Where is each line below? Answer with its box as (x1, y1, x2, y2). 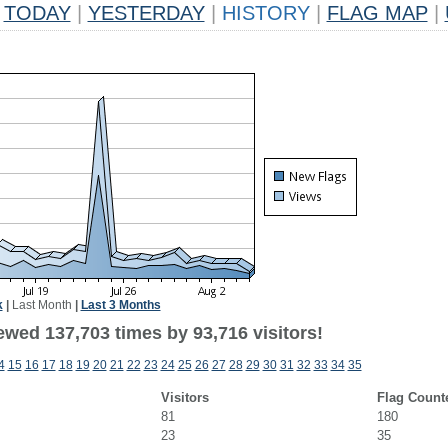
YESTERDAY (87, 2, 205, 24)
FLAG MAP (326, 2, 428, 24)
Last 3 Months (80, 298, 161, 312)
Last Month (11, 298, 72, 312)
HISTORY (215, 2, 316, 24)
